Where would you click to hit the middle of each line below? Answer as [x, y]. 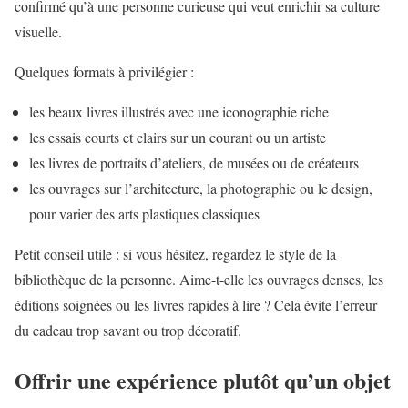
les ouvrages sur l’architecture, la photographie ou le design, [201, 188]
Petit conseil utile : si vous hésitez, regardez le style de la [175, 253]
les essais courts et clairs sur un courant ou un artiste [178, 137]
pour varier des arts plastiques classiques [144, 213]
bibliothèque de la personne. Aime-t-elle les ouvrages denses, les [199, 279]
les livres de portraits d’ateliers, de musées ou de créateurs [194, 162]
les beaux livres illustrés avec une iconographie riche [179, 111]
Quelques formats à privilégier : [104, 71]
